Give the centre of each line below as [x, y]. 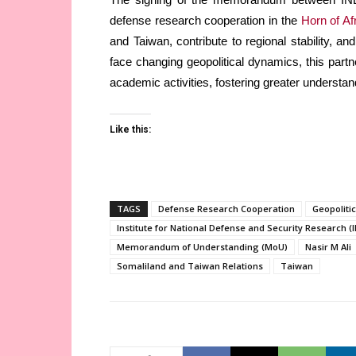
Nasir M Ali [328, 247]
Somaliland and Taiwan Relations [190, 266]
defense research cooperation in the [205, 21]
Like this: [130, 130]
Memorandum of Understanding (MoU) [202, 247]
